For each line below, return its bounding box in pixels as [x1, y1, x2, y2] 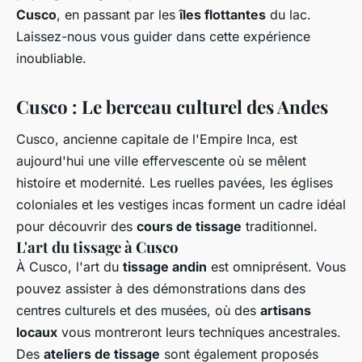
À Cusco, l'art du [16, 258, 123, 275]
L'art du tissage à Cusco [16, 236, 179, 257]
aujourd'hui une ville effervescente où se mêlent [16, 152, 306, 169]
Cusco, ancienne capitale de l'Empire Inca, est [16, 130, 297, 147]
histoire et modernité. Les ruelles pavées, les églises [16, 174, 333, 191]
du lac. [266, 6, 311, 23]
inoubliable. [16, 49, 86, 66]
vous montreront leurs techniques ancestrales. [57, 323, 341, 340]
